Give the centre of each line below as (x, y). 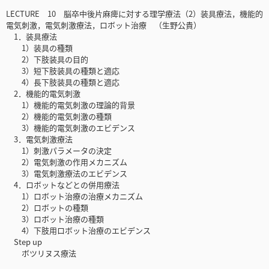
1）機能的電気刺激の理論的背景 (71, 105)
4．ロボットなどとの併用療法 (63, 185)
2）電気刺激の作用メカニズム (67, 162)
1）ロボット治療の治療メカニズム (74, 196)
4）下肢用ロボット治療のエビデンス (78, 231)
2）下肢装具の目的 (47, 59)
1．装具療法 (32, 37)
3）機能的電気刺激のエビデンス (71, 128)
